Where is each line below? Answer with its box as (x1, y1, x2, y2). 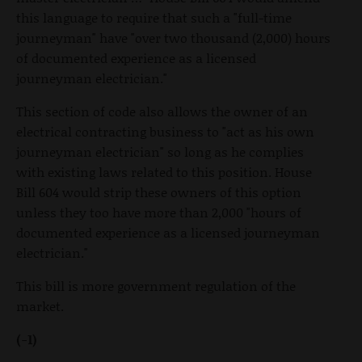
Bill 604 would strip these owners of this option (16, 182, 301, 201)
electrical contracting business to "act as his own (16, 121, 314, 141)
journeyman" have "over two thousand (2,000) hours (16, 27, 330, 47)
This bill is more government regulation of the (16, 276, 296, 295)
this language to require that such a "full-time (16, 7, 292, 27)
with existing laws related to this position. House (16, 162, 312, 181)
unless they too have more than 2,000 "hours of (16, 202, 301, 221)
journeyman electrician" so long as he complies (16, 141, 304, 161)
